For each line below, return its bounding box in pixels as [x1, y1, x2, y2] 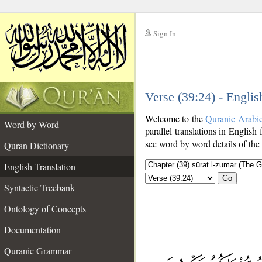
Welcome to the [145, 112, 206, 125]
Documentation [4, 223, 61, 236]
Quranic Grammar [4, 244, 71, 257]
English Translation [4, 160, 75, 173]
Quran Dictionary [4, 139, 69, 151]
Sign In [153, 28, 176, 39]
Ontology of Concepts [4, 202, 86, 215]
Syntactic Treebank [4, 181, 75, 194]
